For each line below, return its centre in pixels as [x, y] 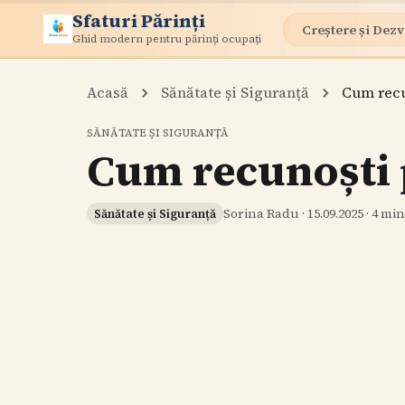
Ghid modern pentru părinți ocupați [167, 38]
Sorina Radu [261, 213]
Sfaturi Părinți [139, 20]
